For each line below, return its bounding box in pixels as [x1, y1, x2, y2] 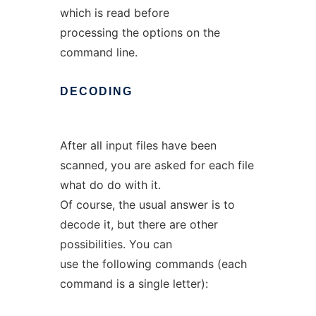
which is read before [59, 6, 169, 20]
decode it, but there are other [59, 217, 218, 231]
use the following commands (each [59, 257, 247, 271]
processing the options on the [59, 25, 220, 39]
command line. [59, 45, 138, 59]
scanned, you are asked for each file [59, 158, 254, 172]
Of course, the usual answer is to [59, 197, 235, 212]
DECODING [59, 85, 133, 97]
